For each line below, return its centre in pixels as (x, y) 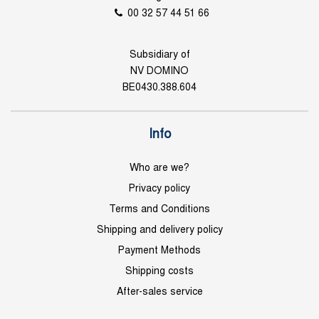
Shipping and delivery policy (159, 230)
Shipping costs (159, 272)
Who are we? (159, 168)
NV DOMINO (159, 72)
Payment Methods (159, 251)
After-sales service (159, 292)
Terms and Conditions (159, 210)
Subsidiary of (159, 55)
